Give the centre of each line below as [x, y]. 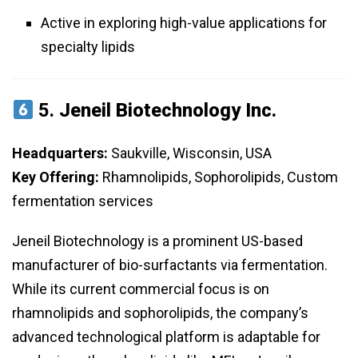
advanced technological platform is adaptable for [166, 337]
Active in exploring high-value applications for [184, 23]
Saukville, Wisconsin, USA [190, 153]
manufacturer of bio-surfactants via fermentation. [170, 265]
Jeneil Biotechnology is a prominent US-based [157, 241]
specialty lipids [88, 47]
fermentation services [83, 201]
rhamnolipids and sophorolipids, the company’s [160, 313]
